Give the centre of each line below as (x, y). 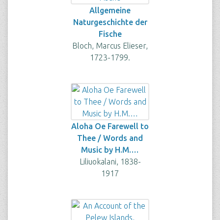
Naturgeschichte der (110, 22)
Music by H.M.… (110, 150)
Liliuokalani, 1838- (110, 162)
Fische (110, 34)
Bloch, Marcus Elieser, (110, 46)
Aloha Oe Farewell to (110, 126)
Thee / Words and (110, 138)
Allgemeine (110, 10)
